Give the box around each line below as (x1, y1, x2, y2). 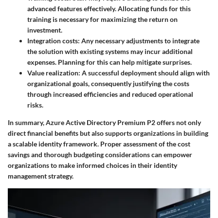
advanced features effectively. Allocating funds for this (27, 4, 191, 13)
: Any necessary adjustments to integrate (78, 36, 200, 45)
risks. (27, 101, 43, 109)
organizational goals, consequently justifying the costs (27, 79, 189, 88)
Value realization (27, 69, 78, 77)
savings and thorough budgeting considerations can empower (8, 150, 192, 159)
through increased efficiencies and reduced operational (27, 90, 193, 99)
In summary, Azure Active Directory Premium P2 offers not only (8, 118, 201, 127)
